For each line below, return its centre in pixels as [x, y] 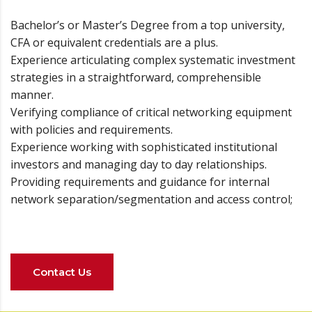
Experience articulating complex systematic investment [153, 60]
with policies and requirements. [92, 129]
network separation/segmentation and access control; [151, 199]
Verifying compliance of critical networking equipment [151, 112]
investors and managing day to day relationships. [139, 164]
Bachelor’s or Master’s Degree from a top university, [148, 25]
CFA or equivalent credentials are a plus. [114, 42]
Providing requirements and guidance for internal [140, 181]
